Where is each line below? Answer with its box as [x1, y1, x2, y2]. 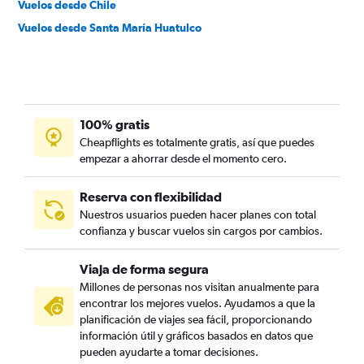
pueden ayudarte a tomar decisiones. [80, 345, 258, 358]
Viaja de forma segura [80, 262, 209, 276]
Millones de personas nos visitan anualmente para [80, 280, 319, 293]
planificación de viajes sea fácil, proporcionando [80, 313, 312, 326]
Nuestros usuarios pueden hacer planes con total [80, 208, 316, 221]
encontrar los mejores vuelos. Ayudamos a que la [80, 297, 315, 310]
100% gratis [80, 117, 149, 132]
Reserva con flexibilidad [80, 189, 222, 204]
